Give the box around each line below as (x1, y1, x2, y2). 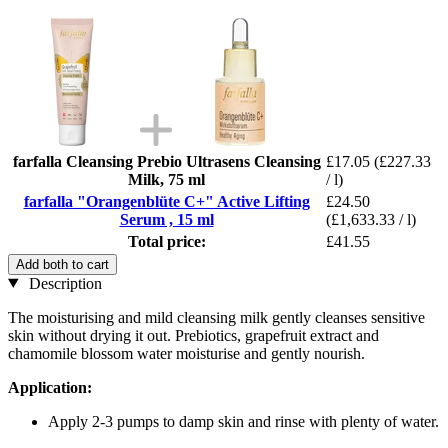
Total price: (127, 232, 206, 250)
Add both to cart (16, 256, 109, 272)
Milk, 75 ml (128, 170, 205, 188)
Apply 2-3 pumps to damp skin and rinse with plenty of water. (48, 412, 439, 430)
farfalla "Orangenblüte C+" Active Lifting (23, 192, 310, 210)
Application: (8, 378, 92, 396)
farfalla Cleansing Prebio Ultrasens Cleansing (12, 152, 321, 170)
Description (24, 274, 102, 292)
